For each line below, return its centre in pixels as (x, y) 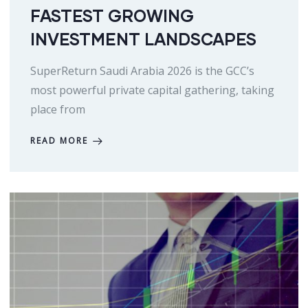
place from (58, 110)
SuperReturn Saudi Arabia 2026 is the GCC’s (142, 71)
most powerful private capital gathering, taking (152, 90)
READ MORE (59, 141)
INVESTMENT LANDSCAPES (143, 39)
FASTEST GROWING (112, 16)
